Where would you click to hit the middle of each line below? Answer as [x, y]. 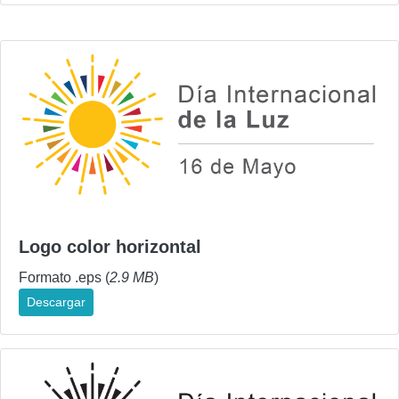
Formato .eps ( [64, 277]
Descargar [56, 301]
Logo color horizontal [110, 246]
